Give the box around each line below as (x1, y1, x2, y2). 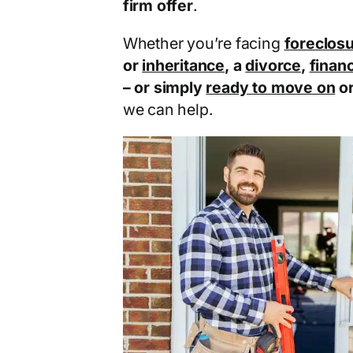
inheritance (142, 55, 225, 75)
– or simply (122, 77, 206, 97)
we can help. (122, 99, 214, 119)
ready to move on (206, 77, 336, 97)
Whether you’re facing (122, 33, 284, 53)
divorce (245, 55, 301, 75)
